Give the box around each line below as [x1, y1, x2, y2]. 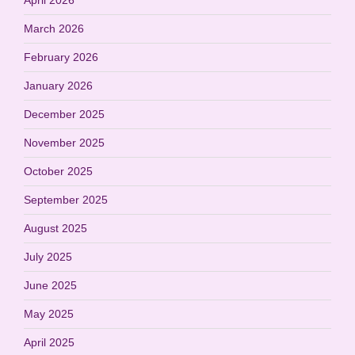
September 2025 [24, 193, 108, 206]
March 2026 [24, 21, 84, 35]
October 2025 [24, 164, 93, 177]
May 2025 [24, 307, 74, 320]
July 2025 [24, 250, 72, 263]
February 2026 [24, 50, 98, 63]
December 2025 [24, 107, 105, 120]
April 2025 [24, 335, 74, 349]
